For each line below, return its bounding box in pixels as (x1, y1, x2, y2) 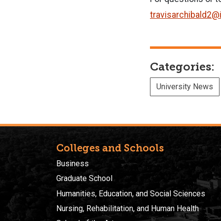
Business (56, 158, 89, 168)
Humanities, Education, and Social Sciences (56, 188, 205, 198)
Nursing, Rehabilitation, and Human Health (56, 204, 199, 214)
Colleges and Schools (56, 142, 164, 154)
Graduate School (56, 174, 112, 184)
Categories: (150, 60, 215, 74)
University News (156, 81, 213, 91)
